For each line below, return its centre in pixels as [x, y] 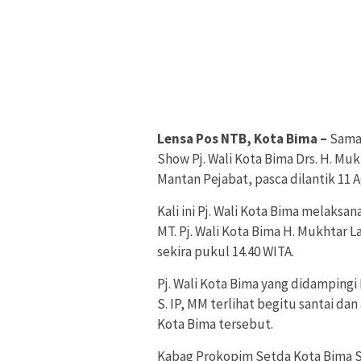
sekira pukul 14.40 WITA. [226, 252]
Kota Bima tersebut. [215, 324]
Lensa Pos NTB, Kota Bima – [243, 139]
